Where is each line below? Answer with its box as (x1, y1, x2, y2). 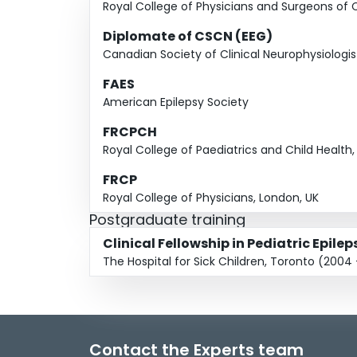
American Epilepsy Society (103, 94, 249, 111)
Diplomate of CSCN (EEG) (103, 27, 273, 46)
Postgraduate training (89, 210, 245, 230)
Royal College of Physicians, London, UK (103, 190, 319, 206)
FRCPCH (103, 123, 157, 142)
